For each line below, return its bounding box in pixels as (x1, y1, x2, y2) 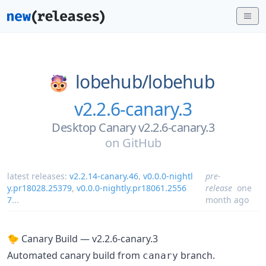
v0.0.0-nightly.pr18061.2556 (77, 182, 186, 194)
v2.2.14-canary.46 (69, 170, 138, 182)
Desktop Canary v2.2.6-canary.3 (52, 119, 214, 135)
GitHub (122, 134, 161, 151)
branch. (178, 248, 215, 262)
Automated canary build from (7, 248, 142, 262)
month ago (205, 194, 249, 205)
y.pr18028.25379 (7, 182, 72, 194)
